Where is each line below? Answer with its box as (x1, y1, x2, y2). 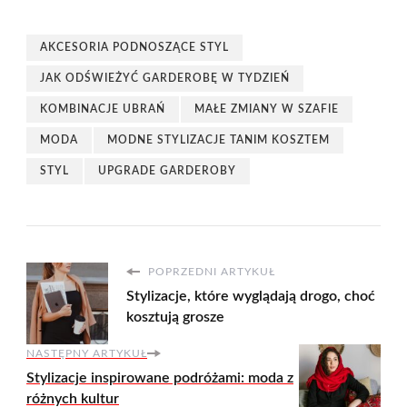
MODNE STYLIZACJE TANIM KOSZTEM (107, 134, 330, 146)
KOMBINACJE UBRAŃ (40, 104, 165, 115)
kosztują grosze (126, 310, 224, 325)
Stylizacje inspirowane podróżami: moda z (26, 371, 293, 386)
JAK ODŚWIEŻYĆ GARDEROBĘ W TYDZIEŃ (40, 73, 290, 84)
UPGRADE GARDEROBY (98, 165, 236, 177)
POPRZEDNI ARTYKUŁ (144, 266, 275, 278)
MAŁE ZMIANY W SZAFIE (194, 104, 339, 115)
